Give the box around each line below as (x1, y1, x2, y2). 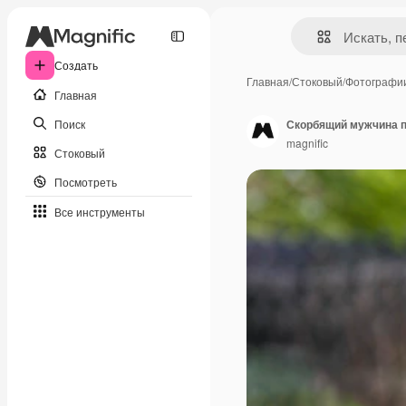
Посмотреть (54, 173, 117, 189)
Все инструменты (54, 203, 145, 219)
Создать (54, 57, 98, 72)
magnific (286, 134, 328, 150)
